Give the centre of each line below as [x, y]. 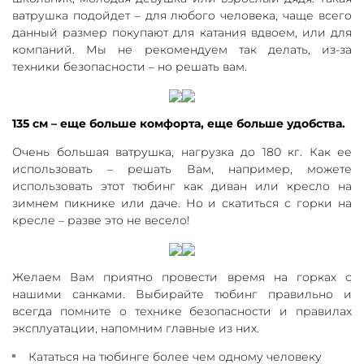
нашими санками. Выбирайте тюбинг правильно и [182, 294]
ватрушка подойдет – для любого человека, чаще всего [182, 15]
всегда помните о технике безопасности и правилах [182, 311]
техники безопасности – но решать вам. [130, 66]
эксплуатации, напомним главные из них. [136, 328]
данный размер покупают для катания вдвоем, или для [182, 32]
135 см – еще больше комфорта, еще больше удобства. [179, 123]
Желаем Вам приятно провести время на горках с [182, 277]
